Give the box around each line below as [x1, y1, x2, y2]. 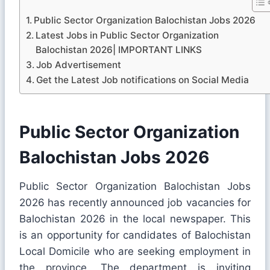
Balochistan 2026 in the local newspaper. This [19, 212, 251, 225]
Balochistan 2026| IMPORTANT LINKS [36, 43, 202, 55]
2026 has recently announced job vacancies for [19, 196, 251, 209]
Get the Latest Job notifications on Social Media [36, 74, 250, 86]
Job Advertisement [36, 58, 122, 71]
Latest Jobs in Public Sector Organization [36, 29, 219, 41]
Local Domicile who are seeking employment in [19, 245, 251, 257]
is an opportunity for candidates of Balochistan [19, 228, 251, 241]
